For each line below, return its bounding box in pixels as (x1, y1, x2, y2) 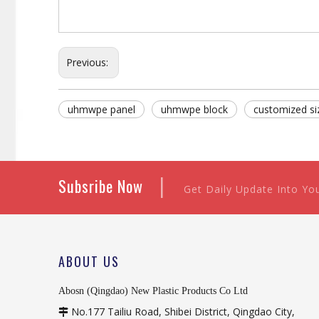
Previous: (66, 56, 111, 69)
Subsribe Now (58, 174, 156, 197)
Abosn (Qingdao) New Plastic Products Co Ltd (58, 286, 248, 296)
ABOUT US (58, 252, 120, 271)
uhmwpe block (161, 103, 228, 116)
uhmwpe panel (68, 103, 135, 116)
